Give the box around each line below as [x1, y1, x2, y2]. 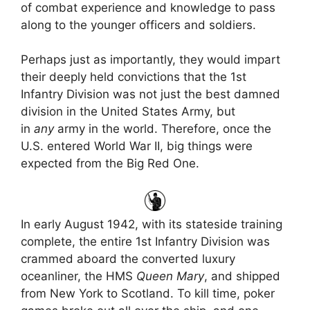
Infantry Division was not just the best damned [21, 87, 280, 102]
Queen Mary [136, 268, 204, 283]
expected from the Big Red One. [21, 156, 199, 171]
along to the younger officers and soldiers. [21, 17, 256, 32]
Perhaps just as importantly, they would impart [21, 53, 280, 67]
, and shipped [204, 268, 280, 283]
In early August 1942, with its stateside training [21, 217, 282, 231]
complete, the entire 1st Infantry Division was [21, 234, 270, 248]
